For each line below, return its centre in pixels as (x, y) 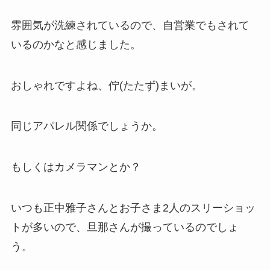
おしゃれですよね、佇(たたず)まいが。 (106, 85)
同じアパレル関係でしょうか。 (86, 126)
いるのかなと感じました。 (76, 44)
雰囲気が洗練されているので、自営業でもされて (130, 25)
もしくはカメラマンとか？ (76, 167)
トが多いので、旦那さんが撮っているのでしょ (124, 228)
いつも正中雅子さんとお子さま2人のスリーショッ (133, 208)
